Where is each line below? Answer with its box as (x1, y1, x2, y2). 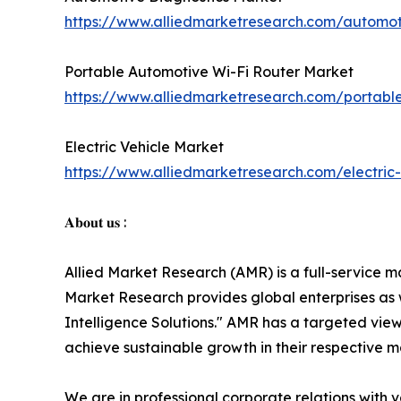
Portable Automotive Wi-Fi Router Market (64, 63, 354, 81)
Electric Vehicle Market (64, 138, 224, 157)
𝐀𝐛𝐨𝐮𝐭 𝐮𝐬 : (64, 213, 126, 232)
